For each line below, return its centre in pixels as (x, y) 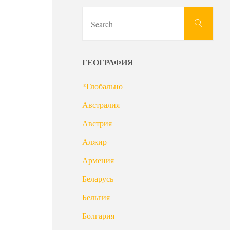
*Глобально (102, 86)
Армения (98, 160)
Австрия (97, 123)
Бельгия (96, 197)
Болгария (98, 216)
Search (205, 23)
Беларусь (98, 179)
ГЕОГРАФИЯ (108, 62)
